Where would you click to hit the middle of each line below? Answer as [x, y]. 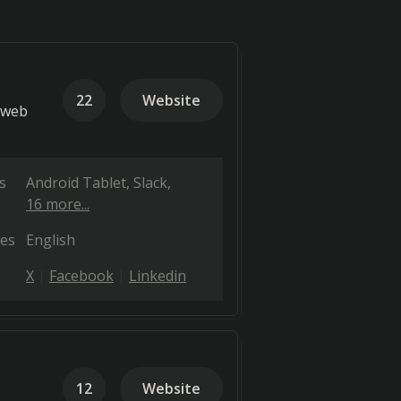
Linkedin [158, 276]
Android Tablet [76, 183]
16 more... [58, 204]
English [51, 240]
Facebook [81, 276]
